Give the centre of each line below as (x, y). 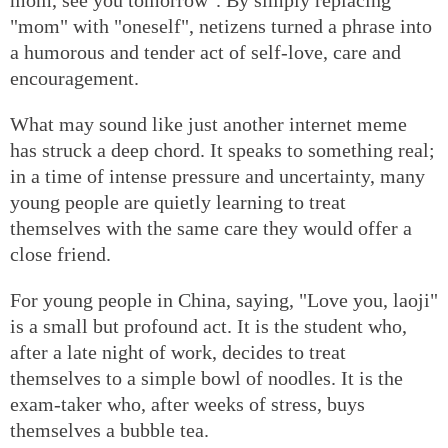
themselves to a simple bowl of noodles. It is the (206, 377)
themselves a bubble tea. (109, 429)
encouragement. (74, 77)
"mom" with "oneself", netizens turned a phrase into (221, 25)
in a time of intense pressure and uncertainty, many (217, 175)
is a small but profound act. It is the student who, (208, 325)
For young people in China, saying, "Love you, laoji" (224, 299)
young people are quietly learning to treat (178, 201)
